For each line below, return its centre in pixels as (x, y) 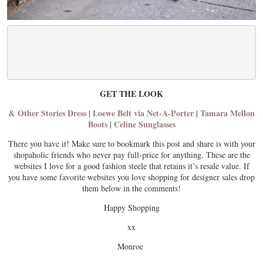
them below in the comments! (131, 188)
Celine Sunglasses (144, 124)
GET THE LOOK (131, 94)
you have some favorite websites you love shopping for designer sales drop (131, 177)
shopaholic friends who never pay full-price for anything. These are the (131, 155)
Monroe (131, 247)
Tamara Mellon (227, 113)
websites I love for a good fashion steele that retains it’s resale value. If (131, 166)
